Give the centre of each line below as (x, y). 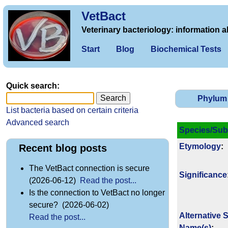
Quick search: (33, 86)
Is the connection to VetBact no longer (97, 193)
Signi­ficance (203, 175)
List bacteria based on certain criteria (72, 110)
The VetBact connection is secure (90, 168)
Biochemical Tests (186, 49)
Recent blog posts (63, 148)
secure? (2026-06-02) (70, 205)
